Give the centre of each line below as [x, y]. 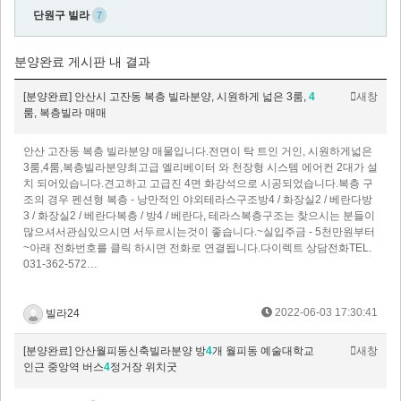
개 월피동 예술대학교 [263, 351]
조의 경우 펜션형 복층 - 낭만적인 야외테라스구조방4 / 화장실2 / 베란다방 [198, 200]
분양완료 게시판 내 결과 [82, 62]
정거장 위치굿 [144, 367]
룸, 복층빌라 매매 [65, 113]
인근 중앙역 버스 [64, 367]
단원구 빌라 [61, 16]
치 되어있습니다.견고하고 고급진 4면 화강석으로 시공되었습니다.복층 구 [198, 184]
